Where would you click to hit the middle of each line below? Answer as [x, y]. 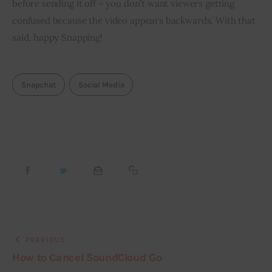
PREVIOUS [46, 240]
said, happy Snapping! [57, 38]
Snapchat [39, 85]
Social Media [101, 85]
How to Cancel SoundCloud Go [87, 257]
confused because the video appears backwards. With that [135, 21]
